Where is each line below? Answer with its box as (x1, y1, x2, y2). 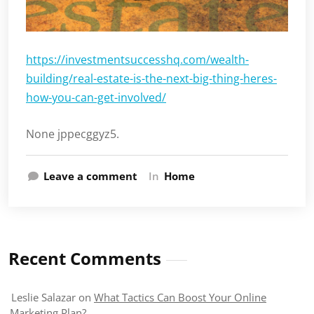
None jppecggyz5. (26, 125, 119, 142)
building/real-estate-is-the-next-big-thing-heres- (26, 70, 277, 86)
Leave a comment (43, 168, 137, 183)
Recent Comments (8, 246, 161, 270)
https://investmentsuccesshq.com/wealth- (26, 51, 249, 67)
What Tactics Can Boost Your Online (94, 289, 266, 304)
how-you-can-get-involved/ (26, 89, 166, 105)
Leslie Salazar (11, 289, 76, 304)
